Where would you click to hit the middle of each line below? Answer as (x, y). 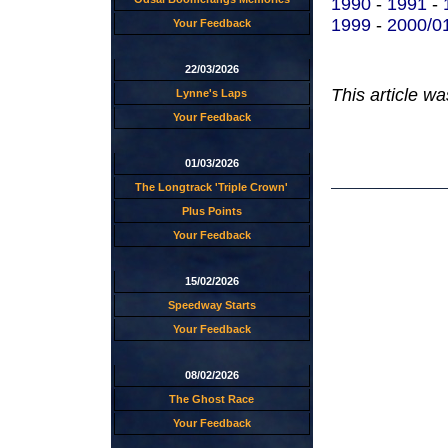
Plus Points (211, 211)
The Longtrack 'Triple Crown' (211, 187)
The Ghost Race (211, 399)
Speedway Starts (211, 305)
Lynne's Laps (211, 93)
